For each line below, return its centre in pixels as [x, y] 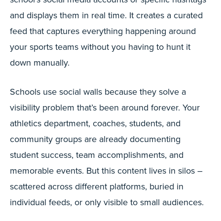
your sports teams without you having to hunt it [100, 47]
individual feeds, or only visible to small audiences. [107, 202]
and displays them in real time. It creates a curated [106, 15]
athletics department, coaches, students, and [95, 123]
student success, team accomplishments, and [97, 155]
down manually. [40, 62]
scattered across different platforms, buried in [97, 186]
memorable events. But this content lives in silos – [106, 170]
